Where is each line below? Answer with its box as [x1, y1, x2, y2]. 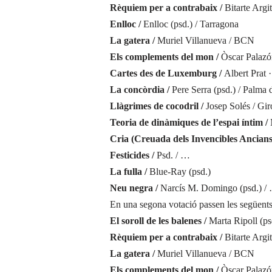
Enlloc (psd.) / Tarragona [143, 19, 239, 29]
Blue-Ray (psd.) [149, 166, 211, 177]
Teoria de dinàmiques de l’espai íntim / [109, 117, 270, 127]
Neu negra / [109, 183, 160, 193]
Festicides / [109, 150, 157, 160]
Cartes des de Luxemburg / [109, 68, 224, 78]
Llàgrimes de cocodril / [109, 101, 206, 111]
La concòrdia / [109, 84, 172, 95]
